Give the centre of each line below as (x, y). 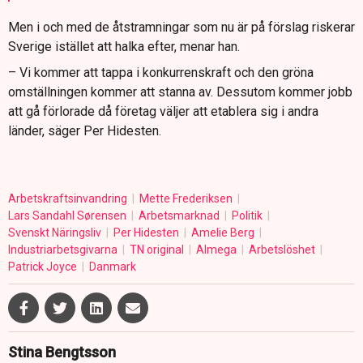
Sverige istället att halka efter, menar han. (124, 46)
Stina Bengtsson (62, 352)
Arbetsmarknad (180, 215)
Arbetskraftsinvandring (69, 198)
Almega (218, 249)
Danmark (113, 266)
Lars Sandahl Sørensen (68, 215)
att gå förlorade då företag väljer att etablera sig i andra (163, 111)
